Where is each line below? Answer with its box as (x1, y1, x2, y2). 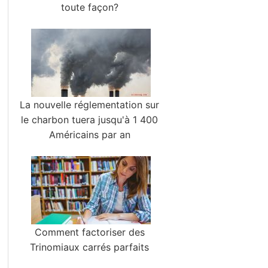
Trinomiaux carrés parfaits (30, 241, 150, 253)
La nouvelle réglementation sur (20, 99, 160, 111)
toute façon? (60, 1, 118, 13)
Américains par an (48, 129, 130, 141)
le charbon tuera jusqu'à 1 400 (21, 114, 159, 126)
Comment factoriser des (34, 226, 145, 238)
